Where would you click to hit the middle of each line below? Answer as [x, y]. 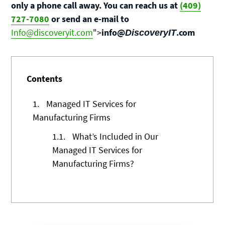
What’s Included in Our [115, 136]
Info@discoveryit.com [52, 33]
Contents [45, 78]
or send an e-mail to [89, 19]
